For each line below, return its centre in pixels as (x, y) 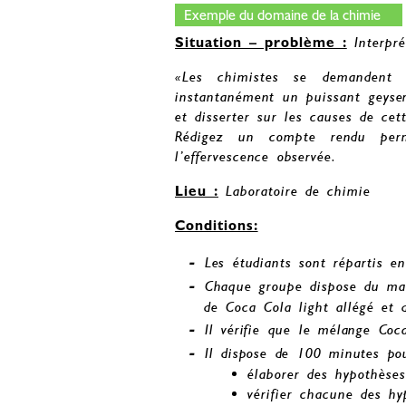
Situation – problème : (261, 43)
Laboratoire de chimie (298, 191)
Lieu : (197, 191)
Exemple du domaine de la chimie (282, 15)
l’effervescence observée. (256, 157)
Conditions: (217, 226)
